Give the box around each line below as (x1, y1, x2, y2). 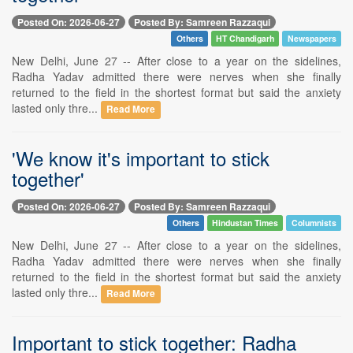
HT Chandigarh (216, 32, 275, 44)
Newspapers (287, 32, 336, 44)
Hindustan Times (212, 217, 279, 229)
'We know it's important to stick (12, 143, 269, 172)
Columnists (291, 217, 336, 229)
